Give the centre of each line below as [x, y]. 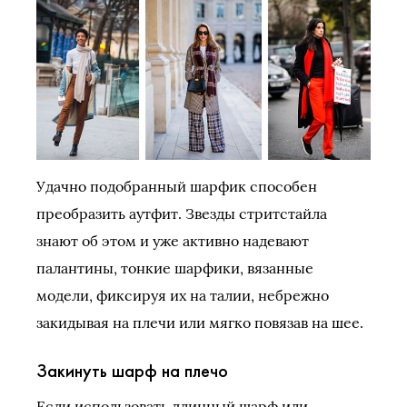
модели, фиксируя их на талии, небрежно [183, 295]
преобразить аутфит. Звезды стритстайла [182, 213]
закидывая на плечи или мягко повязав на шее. [200, 322]
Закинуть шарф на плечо [132, 370]
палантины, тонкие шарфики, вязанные [175, 268]
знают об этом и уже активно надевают [173, 240]
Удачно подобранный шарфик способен [177, 186]
